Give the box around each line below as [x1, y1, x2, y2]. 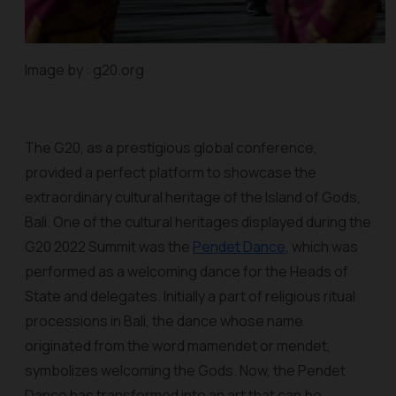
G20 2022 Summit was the [25, 237, 193, 256]
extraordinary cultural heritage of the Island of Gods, [25, 187, 361, 207]
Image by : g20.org [25, 60, 144, 80]
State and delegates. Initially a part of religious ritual [25, 286, 355, 306]
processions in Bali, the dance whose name [25, 311, 303, 331]
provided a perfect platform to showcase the [25, 163, 316, 182]
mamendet [187, 336, 260, 355]
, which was [286, 237, 358, 256]
